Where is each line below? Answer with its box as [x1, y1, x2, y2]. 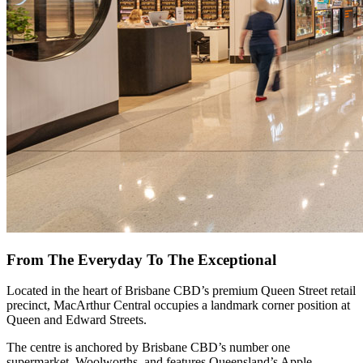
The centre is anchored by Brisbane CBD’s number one [6, 340, 290, 355]
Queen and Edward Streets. [6, 313, 147, 327]
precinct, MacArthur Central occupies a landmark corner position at [6, 298, 350, 313]
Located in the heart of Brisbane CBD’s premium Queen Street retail [6, 284, 356, 298]
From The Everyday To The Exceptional [6, 250, 276, 268]
